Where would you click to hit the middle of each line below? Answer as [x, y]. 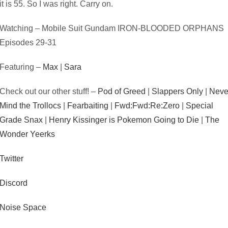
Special [200, 106]
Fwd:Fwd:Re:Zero [147, 106]
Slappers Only [178, 91]
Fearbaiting [88, 106]
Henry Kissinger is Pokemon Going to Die [124, 120]
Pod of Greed [122, 91]
